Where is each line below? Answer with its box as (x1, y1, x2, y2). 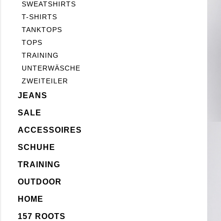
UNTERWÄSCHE (22, 64, 80, 72)
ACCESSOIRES (18, 126, 82, 134)
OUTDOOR (18, 178, 62, 186)
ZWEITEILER (22, 77, 68, 85)
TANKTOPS (22, 26, 62, 34)
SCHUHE (18, 143, 55, 151)
